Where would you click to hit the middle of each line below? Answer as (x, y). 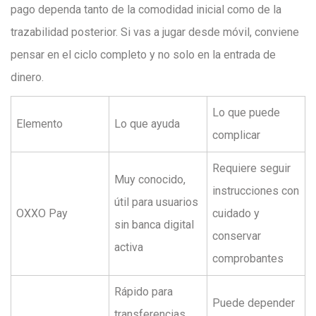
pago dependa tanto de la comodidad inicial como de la (146, 10)
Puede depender (254, 303)
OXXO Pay (42, 213)
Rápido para (144, 292)
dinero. (27, 77)
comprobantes (248, 259)
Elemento (39, 124)
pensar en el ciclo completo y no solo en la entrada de (143, 55)
